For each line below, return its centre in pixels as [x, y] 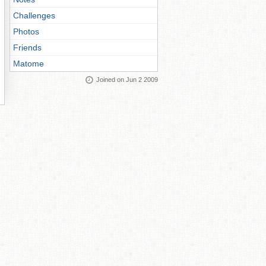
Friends [27, 47]
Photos [26, 31]
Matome [28, 64]
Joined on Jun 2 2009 [127, 80]
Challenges [34, 15]
